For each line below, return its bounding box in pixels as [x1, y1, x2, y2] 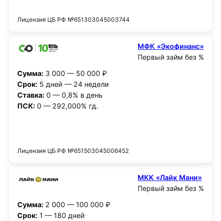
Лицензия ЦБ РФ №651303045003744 [17, 16, 130, 24]
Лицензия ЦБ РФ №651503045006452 [17, 147, 129, 155]
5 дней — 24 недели [37, 79, 109, 88]
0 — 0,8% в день [44, 90, 103, 99]
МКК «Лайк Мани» [138, 173, 202, 182]
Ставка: [17, 90, 44, 99]
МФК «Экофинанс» [138, 41, 204, 50]
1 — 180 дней [37, 211, 85, 220]
